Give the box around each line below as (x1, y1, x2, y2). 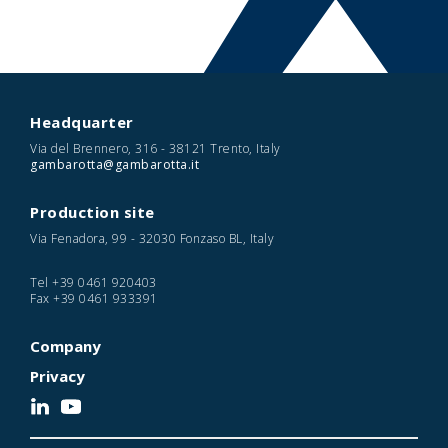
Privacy (30, 366, 85, 386)
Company (30, 336, 101, 356)
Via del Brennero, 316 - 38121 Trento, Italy (30, 140, 281, 157)
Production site (30, 202, 155, 222)
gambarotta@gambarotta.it (30, 156, 199, 173)
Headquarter (30, 112, 134, 132)
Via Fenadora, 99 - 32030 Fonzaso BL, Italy (30, 230, 274, 247)
